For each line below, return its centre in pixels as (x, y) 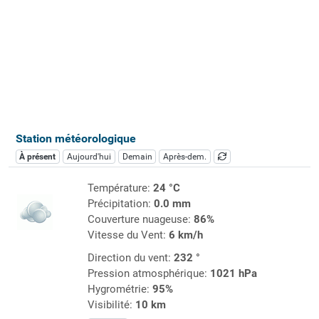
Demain (137, 156)
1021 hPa (233, 273)
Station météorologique (75, 138)
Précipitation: (120, 203)
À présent (38, 156)
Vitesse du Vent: (128, 235)
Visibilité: (111, 304)
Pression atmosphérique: (148, 273)
